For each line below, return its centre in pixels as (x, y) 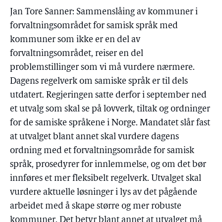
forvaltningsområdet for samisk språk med (94, 26)
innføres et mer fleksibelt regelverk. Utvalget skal (106, 179)
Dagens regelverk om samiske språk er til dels (99, 82)
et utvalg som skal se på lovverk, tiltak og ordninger (110, 109)
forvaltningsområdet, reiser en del (77, 54)
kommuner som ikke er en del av (75, 40)
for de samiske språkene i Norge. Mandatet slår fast (110, 123)
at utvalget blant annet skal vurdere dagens (94, 137)
